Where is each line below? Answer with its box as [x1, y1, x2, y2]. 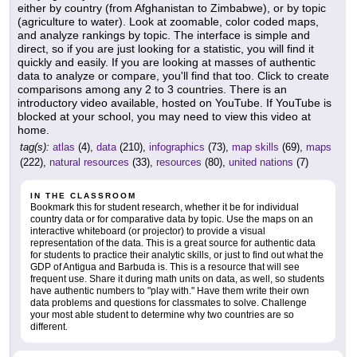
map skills [232, 141, 279, 154]
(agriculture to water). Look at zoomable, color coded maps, [18, 15, 319, 29]
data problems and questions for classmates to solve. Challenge [30, 297, 307, 309]
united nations [229, 156, 293, 169]
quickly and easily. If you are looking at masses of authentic [18, 56, 316, 69]
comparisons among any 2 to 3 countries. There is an [18, 83, 287, 96]
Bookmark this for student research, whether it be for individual [30, 202, 299, 214]
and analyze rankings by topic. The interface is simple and [18, 29, 310, 42]
